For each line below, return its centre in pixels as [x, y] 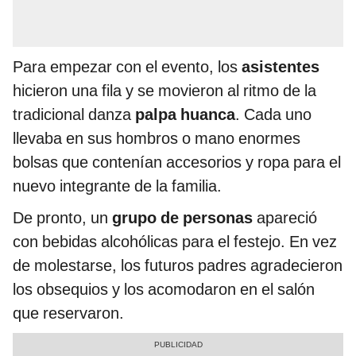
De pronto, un [62, 218]
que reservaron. [68, 313]
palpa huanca [185, 115]
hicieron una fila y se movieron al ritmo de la [164, 91]
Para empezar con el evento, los [127, 67]
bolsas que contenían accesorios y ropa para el [177, 163]
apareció [285, 218]
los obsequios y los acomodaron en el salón [164, 290]
